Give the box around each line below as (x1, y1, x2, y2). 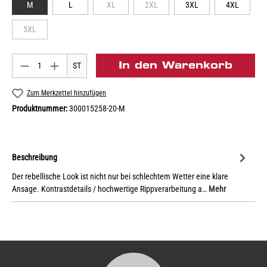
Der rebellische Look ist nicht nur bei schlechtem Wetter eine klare (12, 172, 228, 182)
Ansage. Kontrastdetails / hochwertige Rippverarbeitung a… (12, 184, 209, 194)
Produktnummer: (12, 104, 69, 114)
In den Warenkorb (118, 59, 232, 71)
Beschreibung (12, 152, 57, 162)
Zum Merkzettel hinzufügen (27, 88, 107, 97)
